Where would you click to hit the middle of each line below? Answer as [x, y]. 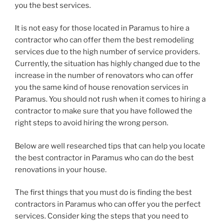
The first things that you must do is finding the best [103, 193]
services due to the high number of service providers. [107, 52]
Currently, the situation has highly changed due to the [108, 64]
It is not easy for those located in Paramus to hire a [102, 28]
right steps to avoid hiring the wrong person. [92, 123]
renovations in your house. [61, 169]
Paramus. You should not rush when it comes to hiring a [110, 99]
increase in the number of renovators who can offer [104, 76]
